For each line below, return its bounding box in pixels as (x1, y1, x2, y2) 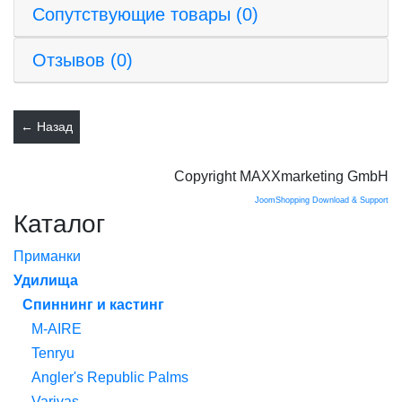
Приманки (13, 248, 81, 264)
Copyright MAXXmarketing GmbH (174, 168, 389, 184)
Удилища (13, 272, 78, 288)
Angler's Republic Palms (31, 369, 188, 385)
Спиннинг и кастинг (22, 296, 164, 312)
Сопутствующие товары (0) (32, 4, 258, 24)
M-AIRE (31, 320, 82, 336)
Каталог (13, 209, 105, 238)
